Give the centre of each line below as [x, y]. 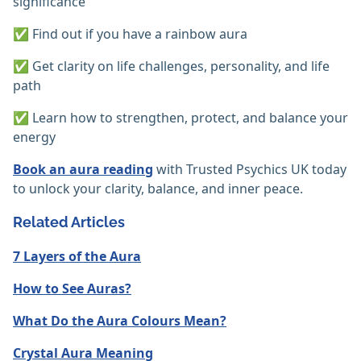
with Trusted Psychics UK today [250, 170]
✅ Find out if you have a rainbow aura [130, 34]
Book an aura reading [83, 170]
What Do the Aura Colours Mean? [120, 321]
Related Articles [69, 222]
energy [34, 137]
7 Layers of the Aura [77, 257]
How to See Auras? [72, 289]
